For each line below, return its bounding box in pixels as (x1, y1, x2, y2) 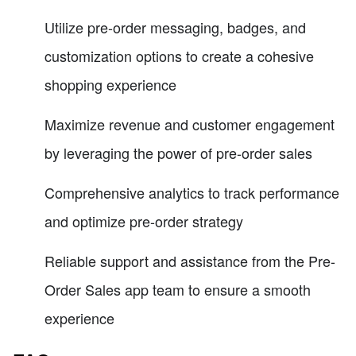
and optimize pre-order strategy (44, 211, 243, 232)
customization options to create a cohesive (44, 45, 314, 67)
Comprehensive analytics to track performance (44, 182, 339, 203)
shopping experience (44, 74, 176, 95)
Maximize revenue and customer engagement (44, 114, 335, 135)
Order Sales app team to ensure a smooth (44, 279, 311, 300)
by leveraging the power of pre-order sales (44, 142, 312, 164)
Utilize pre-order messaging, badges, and (44, 17, 306, 38)
